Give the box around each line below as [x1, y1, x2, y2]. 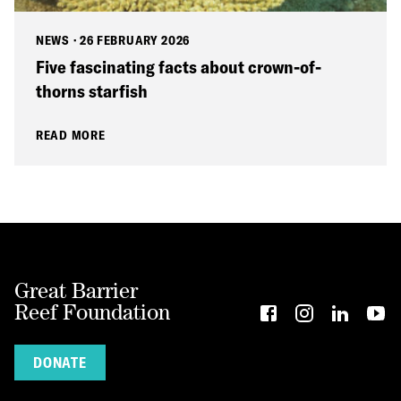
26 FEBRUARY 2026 [79, 32, 191, 49]
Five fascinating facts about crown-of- [36, 55, 321, 79]
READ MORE [36, 127, 106, 144]
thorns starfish [36, 80, 148, 103]
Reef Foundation [14, 300, 170, 325]
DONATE [33, 354, 87, 372]
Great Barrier [14, 278, 138, 303]
